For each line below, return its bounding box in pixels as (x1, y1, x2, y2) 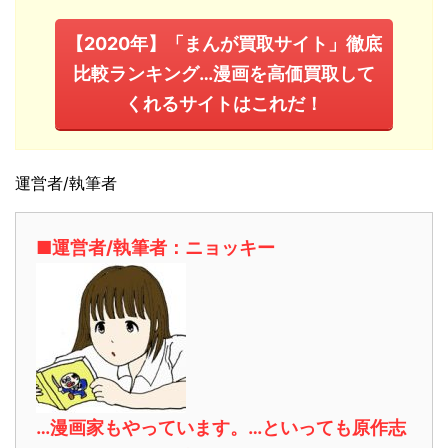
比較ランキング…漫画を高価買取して (72, 63, 375, 85)
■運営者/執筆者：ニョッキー (36, 237, 275, 259)
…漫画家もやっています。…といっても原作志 (36, 417, 406, 439)
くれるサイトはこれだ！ (124, 93, 323, 115)
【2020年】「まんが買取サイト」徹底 (65, 33, 382, 55)
